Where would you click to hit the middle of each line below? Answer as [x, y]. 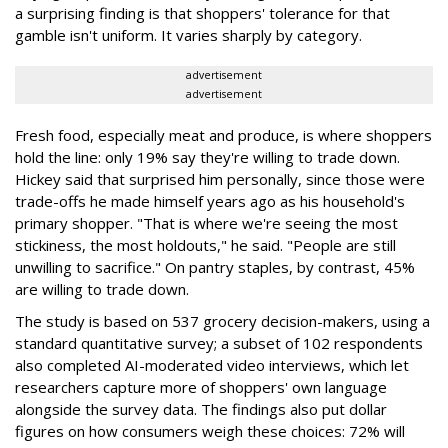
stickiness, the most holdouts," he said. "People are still [205, 244]
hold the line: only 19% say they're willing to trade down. [207, 156]
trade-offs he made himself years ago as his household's [210, 200]
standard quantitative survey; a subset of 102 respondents [219, 342]
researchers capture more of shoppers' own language [201, 386]
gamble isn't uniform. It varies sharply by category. [188, 34]
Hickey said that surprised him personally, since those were [220, 178]
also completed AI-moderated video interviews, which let [212, 364]
